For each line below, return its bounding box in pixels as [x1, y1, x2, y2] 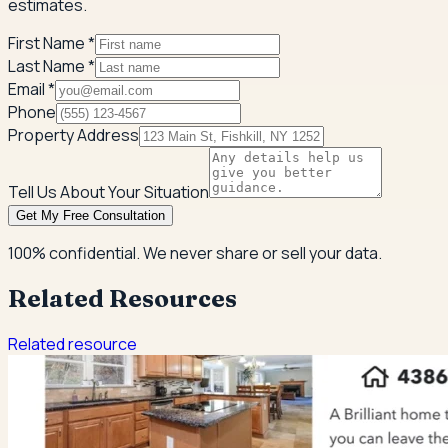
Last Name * [8, 55, 95, 78]
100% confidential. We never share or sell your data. [8, 242, 382, 265]
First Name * [8, 32, 95, 55]
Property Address [8, 124, 139, 147]
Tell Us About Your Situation [8, 181, 209, 204]
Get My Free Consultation [16, 208, 165, 224]
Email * [8, 78, 55, 101]
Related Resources [8, 284, 237, 314]
